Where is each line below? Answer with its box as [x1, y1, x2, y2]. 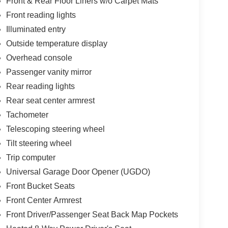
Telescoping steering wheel [6, 124, 105, 133]
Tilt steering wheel [6, 138, 72, 148]
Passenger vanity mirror [6, 67, 92, 76]
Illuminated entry [6, 24, 66, 34]
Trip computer [6, 153, 55, 162]
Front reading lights [6, 10, 76, 19]
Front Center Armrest [6, 195, 81, 205]
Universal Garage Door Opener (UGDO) [6, 167, 150, 176]
